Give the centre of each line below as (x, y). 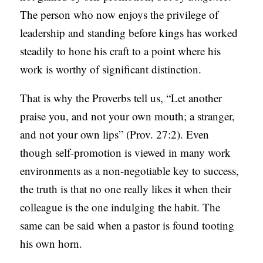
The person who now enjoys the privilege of (119, 15)
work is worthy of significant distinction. (111, 69)
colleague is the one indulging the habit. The (120, 207)
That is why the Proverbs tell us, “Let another (121, 98)
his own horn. (51, 244)
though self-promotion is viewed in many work (126, 153)
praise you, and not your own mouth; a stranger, (128, 116)
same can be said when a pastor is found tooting (127, 225)
